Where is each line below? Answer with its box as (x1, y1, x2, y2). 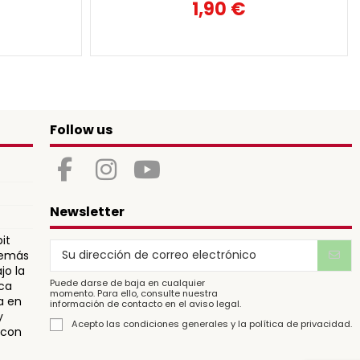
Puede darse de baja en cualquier (49, 276, 205, 289)
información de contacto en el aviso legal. (49, 297, 241, 310)
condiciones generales (122, 317, 228, 330)
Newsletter (49, 202, 125, 222)
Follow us (49, 121, 112, 140)
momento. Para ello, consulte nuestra (49, 286, 218, 300)
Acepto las (71, 317, 123, 330)
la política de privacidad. (237, 317, 352, 330)
